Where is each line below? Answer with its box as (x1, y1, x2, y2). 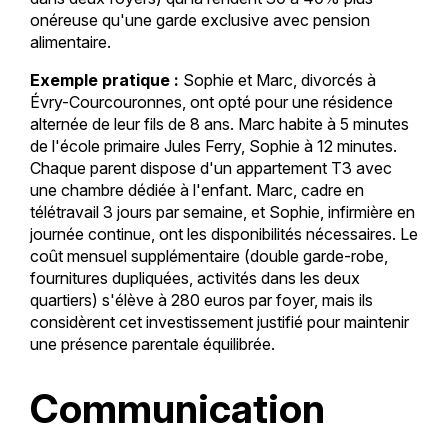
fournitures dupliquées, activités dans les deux (29, 267, 360, 288)
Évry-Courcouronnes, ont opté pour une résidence (29, 91, 393, 112)
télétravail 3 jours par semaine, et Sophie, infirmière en (29, 201, 415, 222)
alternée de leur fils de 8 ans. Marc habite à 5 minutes (29, 113, 409, 134)
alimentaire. (29, 31, 111, 52)
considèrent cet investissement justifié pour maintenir (29, 311, 409, 332)
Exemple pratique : (29, 69, 179, 90)
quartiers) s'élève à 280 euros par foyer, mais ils (29, 289, 373, 310)
